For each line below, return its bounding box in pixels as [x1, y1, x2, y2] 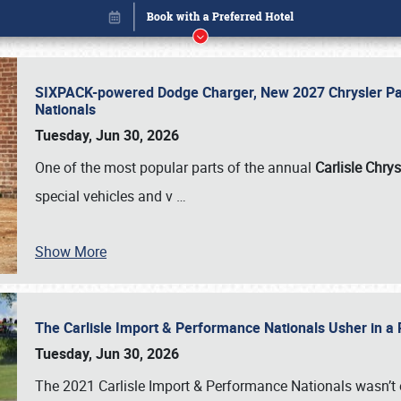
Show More [35, 242, 107, 261]
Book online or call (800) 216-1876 [91, 328, 310, 348]
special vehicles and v [35, 186, 176, 206]
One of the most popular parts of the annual [35, 158, 315, 177]
